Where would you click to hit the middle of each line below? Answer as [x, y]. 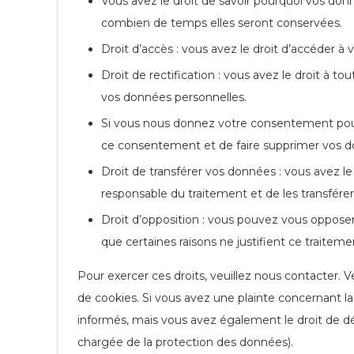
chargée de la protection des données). [185, 342]
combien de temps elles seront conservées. [222, 23]
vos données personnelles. [174, 97]
